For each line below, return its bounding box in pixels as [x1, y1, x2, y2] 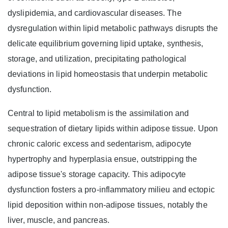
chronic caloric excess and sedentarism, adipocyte [8, 139, 191, 149]
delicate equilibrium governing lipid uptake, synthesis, [8, 39, 204, 48]
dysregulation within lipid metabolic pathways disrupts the [8, 24, 218, 33]
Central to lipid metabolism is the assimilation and [8, 109, 189, 118]
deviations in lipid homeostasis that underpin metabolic [8, 70, 208, 79]
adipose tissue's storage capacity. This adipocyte [8, 170, 186, 179]
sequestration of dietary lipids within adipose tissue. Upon [8, 124, 218, 133]
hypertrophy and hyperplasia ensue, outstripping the [8, 155, 197, 164]
